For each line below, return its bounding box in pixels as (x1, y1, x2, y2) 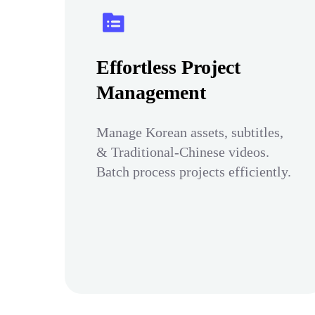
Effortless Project (96, 56, 240, 78)
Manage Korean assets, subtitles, (96, 124, 283, 140)
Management (96, 82, 206, 103)
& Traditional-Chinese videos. (96, 144, 269, 160)
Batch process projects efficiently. (96, 164, 291, 179)
